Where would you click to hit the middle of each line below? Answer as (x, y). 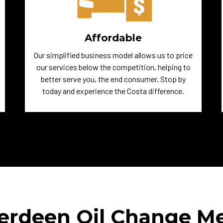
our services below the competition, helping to (113, 67)
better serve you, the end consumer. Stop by (113, 79)
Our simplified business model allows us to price (113, 55)
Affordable (113, 38)
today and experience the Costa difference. (113, 91)
